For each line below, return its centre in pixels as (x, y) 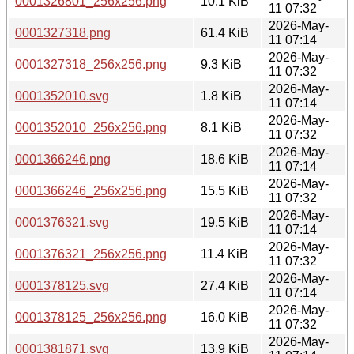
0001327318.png (63, 32)
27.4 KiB (225, 285)
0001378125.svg (62, 285)
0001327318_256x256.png (91, 64)
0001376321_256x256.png (91, 254)
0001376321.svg (62, 222)
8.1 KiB (221, 127)
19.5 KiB (225, 222)
